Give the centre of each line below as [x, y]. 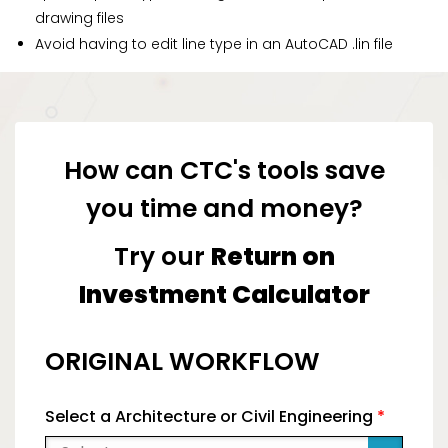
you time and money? [224, 208]
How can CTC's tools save [224, 170]
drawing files [79, 17]
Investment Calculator [224, 294]
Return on [272, 256]
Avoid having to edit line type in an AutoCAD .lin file [214, 43]
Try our [162, 256]
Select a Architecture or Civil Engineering [211, 416]
